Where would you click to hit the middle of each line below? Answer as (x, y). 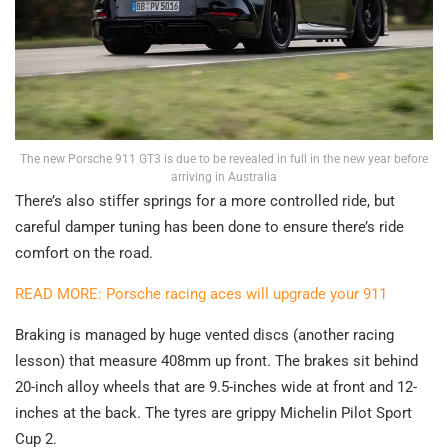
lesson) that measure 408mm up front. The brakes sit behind (216, 360)
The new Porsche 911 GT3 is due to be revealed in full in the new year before (224, 158)
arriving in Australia (224, 176)
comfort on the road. (84, 252)
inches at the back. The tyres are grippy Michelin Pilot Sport (213, 412)
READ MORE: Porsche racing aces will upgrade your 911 (201, 293)
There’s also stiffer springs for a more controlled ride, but (205, 200)
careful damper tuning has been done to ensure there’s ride (209, 226)
